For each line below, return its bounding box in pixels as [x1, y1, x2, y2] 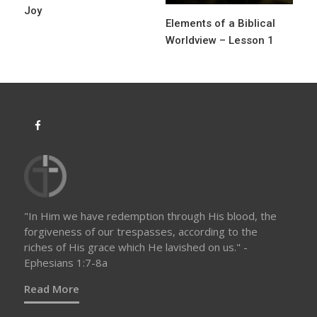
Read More [24, 281, 79, 296]
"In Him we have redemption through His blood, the [24, 208, 277, 223]
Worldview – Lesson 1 [166, 33, 274, 47]
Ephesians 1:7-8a [24, 255, 108, 270]
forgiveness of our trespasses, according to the [24, 224, 258, 238]
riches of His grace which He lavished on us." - [24, 239, 248, 254]
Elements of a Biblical [166, 16, 275, 30]
